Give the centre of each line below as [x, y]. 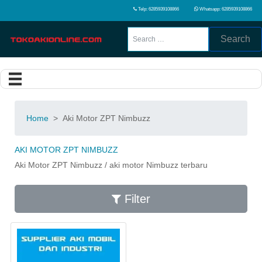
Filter [136, 199]
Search [235, 39]
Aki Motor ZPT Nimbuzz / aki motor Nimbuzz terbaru [111, 165]
